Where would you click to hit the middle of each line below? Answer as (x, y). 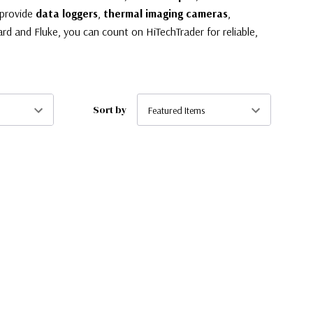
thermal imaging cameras (166, 13)
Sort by (110, 109)
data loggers (67, 13)
